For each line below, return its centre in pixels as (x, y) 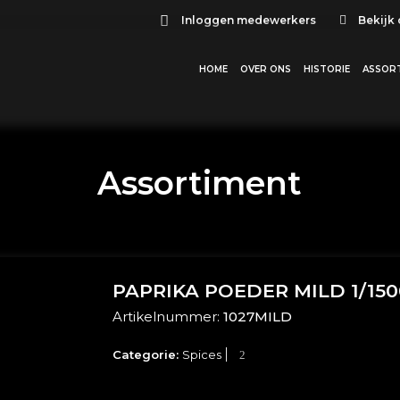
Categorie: (148, 355)
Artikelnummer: (168, 317)
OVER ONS (266, 69)
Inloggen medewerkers (248, 21)
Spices (202, 355)
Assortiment (200, 183)
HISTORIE (327, 69)
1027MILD (258, 317)
